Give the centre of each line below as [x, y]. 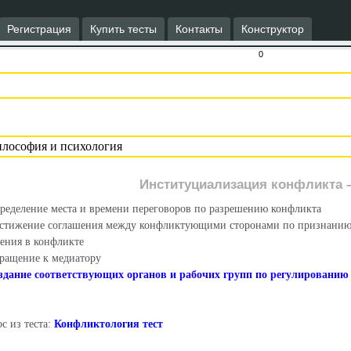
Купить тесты [123, 29]
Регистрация [39, 29]
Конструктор [273, 29]
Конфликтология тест [109, 324]
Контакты [199, 29]
